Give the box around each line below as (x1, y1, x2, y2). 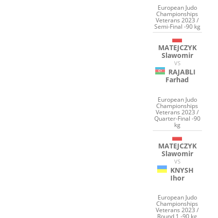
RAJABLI (168, 67, 196, 77)
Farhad (165, 75, 189, 85)
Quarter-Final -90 (154, 114, 200, 123)
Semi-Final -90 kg (154, 22, 200, 31)
